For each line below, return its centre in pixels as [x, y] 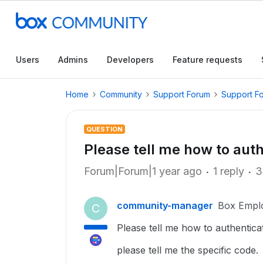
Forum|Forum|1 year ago [143, 171]
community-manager [165, 205]
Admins [73, 60]
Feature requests [208, 60]
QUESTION [104, 129]
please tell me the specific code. [188, 250]
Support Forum [182, 94]
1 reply [229, 171]
